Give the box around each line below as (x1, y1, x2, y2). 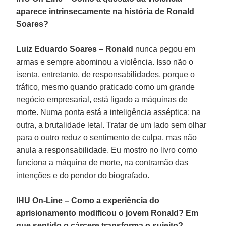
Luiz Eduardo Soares (16, 44, 97, 53)
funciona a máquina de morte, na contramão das (16, 158, 189, 167)
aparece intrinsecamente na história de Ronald (16, 7, 195, 16)
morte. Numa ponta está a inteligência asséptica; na (16, 107, 201, 117)
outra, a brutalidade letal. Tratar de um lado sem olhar (16, 120, 207, 129)
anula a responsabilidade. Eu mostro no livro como (16, 145, 198, 154)
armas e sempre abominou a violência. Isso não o (16, 57, 194, 66)
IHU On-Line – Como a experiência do (16, 196, 160, 205)
